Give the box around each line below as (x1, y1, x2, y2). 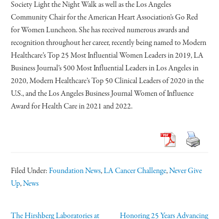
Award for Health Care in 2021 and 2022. (11, 101, 133, 112)
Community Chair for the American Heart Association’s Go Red (11, 12, 198, 23)
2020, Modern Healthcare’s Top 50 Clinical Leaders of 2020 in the (11, 75, 204, 87)
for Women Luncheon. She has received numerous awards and (11, 24, 190, 36)
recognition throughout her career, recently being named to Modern (11, 37, 207, 48)
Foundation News (49, 165, 101, 176)
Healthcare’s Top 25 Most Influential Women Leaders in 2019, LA (11, 50, 204, 61)
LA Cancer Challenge (104, 165, 167, 176)
